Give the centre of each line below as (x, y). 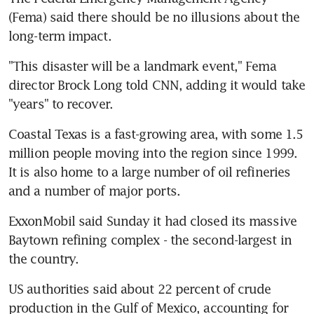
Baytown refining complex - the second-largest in (150, 239)
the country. (44, 258)
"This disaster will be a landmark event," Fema (142, 66)
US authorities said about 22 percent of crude (140, 288)
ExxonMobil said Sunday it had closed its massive (152, 220)
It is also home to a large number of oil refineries (150, 171)
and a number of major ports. (94, 190)
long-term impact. (60, 35)
